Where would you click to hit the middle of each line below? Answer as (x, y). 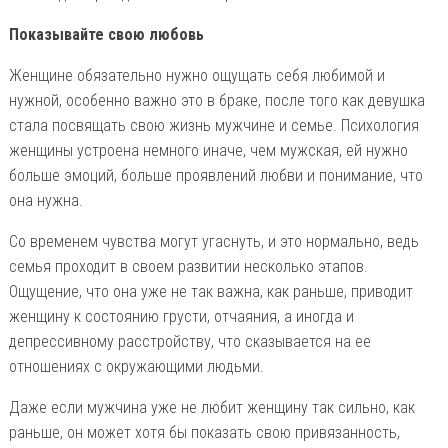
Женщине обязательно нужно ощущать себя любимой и (196, 75)
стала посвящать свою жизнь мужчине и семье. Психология (213, 125)
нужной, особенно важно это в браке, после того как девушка (216, 100)
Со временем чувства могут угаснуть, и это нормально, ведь (213, 241)
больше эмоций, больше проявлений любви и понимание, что (215, 175)
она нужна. (45, 200)
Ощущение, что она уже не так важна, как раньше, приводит (210, 291)
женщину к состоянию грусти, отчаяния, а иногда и (181, 316)
